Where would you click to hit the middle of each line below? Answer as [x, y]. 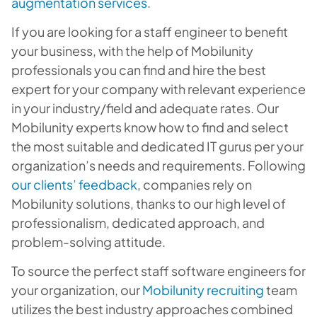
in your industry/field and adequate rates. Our [145, 108]
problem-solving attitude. [88, 242]
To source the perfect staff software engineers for [158, 271]
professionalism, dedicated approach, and [138, 223]
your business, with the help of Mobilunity [132, 51]
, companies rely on [195, 184]
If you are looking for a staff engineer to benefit [150, 31]
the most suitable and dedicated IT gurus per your [157, 146]
